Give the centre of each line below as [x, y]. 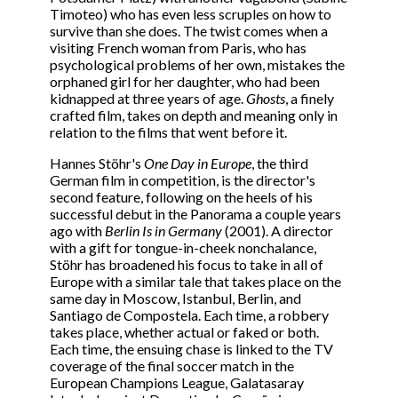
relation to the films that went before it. [168, 132]
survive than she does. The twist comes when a [189, 31]
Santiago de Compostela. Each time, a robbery [189, 315]
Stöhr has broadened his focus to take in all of [187, 265]
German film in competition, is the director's [183, 180]
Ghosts [266, 99]
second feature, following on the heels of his [181, 197]
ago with [77, 231]
